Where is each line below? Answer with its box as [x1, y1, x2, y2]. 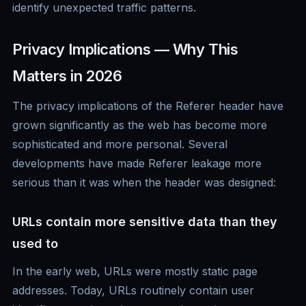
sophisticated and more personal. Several [12, 137, 227, 152]
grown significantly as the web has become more [12, 118, 267, 133]
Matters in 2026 [12, 67, 122, 85]
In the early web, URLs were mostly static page [12, 264, 258, 279]
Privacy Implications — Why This [12, 40, 238, 59]
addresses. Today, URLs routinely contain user [12, 283, 254, 298]
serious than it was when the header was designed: [12, 176, 276, 190]
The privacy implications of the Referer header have [12, 99, 283, 113]
